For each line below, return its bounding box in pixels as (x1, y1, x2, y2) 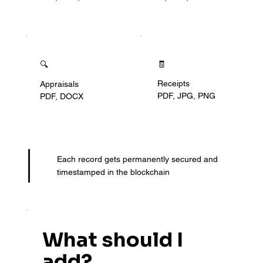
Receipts (157, 78, 190, 88)
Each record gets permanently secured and (56, 154, 218, 164)
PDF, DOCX (39, 92, 83, 102)
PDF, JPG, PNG (157, 91, 216, 101)
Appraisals (39, 79, 79, 89)
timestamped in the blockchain (56, 167, 170, 177)
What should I (42, 227, 184, 252)
